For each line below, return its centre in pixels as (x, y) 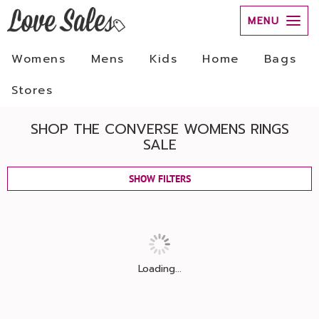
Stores (32, 90)
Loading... (159, 269)
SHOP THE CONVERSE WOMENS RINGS (159, 129)
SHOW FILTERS (159, 179)
